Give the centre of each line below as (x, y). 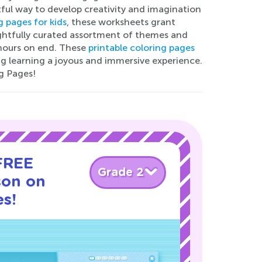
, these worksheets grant (121, 22)
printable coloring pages (141, 48)
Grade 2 (121, 173)
